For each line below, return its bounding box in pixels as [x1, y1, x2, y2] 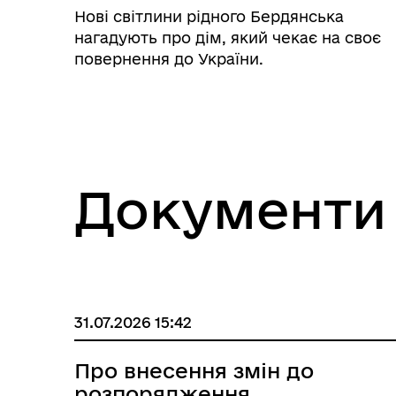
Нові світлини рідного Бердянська [74, 8, 344, 25]
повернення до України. [74, 50, 263, 67]
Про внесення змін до [74, 359, 314, 382]
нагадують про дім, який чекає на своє [74, 29, 381, 46]
